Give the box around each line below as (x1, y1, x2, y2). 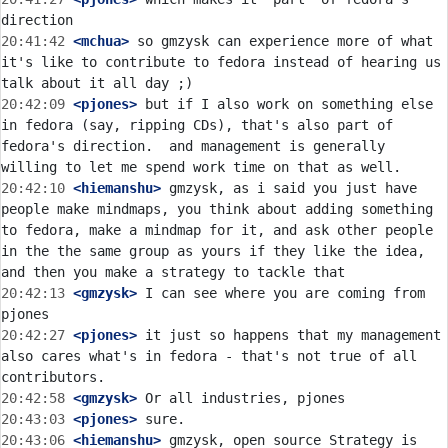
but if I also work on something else (137, 96, 433, 112)
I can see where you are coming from (137, 285, 425, 301)
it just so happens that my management (137, 327, 441, 343)
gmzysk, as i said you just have (161, 180, 417, 196)
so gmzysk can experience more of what (129, 33, 433, 49)
